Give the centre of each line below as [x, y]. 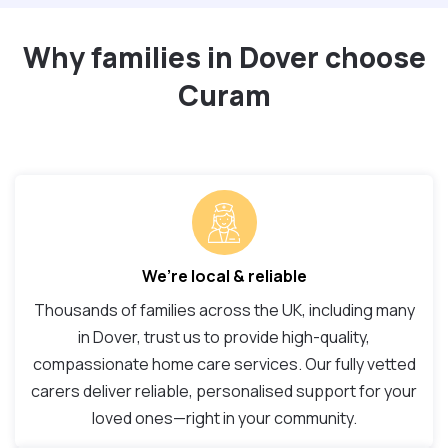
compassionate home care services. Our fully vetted [224, 364]
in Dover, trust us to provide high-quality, [224, 337]
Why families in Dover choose [224, 57]
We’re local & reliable [224, 276]
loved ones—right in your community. [224, 418]
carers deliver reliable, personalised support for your [224, 391]
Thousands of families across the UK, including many [224, 310]
